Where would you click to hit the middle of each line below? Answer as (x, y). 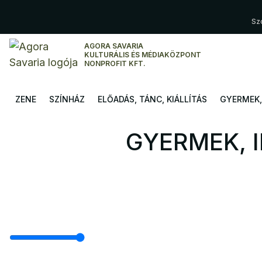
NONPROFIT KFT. (115, 63)
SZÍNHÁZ (67, 99)
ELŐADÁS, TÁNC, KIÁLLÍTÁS (152, 99)
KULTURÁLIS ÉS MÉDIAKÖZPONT (143, 54)
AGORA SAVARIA (114, 46)
